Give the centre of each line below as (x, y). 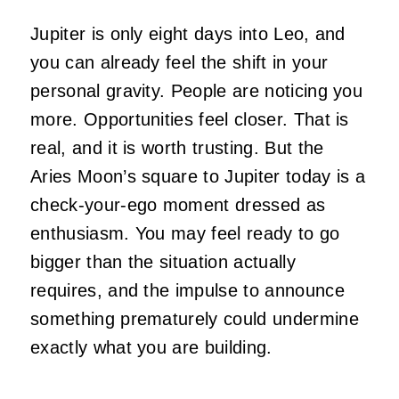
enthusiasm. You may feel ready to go (185, 234)
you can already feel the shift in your (179, 63)
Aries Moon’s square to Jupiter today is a (198, 177)
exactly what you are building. (151, 348)
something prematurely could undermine (195, 319)
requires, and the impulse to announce (187, 291)
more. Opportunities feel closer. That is (190, 120)
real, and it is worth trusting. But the (177, 148)
